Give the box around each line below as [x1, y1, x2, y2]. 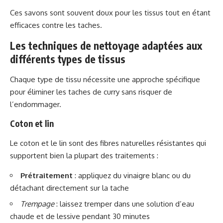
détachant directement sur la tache [10, 183, 129, 193]
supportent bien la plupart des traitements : [10, 150, 158, 160]
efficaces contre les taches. [10, 20, 102, 30]
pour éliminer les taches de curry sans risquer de [10, 87, 172, 97]
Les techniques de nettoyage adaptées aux [10, 38, 202, 52]
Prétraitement [20, 170, 73, 180]
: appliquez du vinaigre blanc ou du [73, 170, 191, 180]
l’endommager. [10, 99, 61, 109]
